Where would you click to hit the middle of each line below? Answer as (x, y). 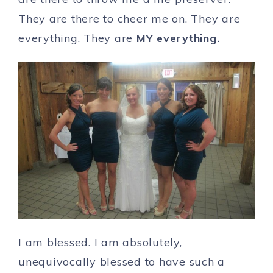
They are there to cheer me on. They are (129, 19)
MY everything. (178, 38)
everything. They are (77, 38)
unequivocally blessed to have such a (122, 261)
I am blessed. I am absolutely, (100, 242)
